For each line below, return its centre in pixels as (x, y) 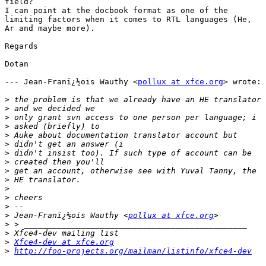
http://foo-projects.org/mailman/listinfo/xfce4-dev (133, 251)
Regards (21, 46)
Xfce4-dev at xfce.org (64, 242)
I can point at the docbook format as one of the (116, 11)
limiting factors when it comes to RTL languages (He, (128, 20)
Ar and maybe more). (50, 28)
